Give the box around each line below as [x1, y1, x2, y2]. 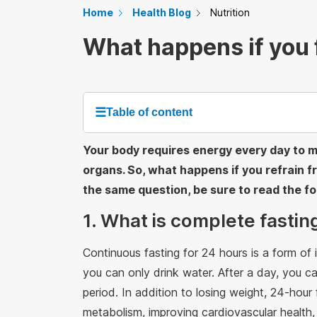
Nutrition [210, 6, 250, 18]
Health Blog [132, 6, 191, 18]
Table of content [106, 106, 192, 118]
